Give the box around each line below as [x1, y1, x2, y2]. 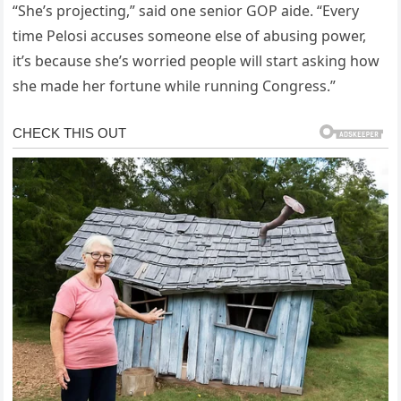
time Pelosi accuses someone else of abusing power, [13, 26, 367, 47]
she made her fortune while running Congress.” [13, 76, 337, 97]
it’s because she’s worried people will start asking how [13, 51, 380, 72]
